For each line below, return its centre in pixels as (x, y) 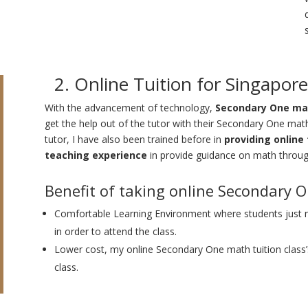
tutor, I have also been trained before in (134, 139)
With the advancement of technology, (130, 107)
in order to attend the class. (115, 232)
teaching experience (96, 155)
